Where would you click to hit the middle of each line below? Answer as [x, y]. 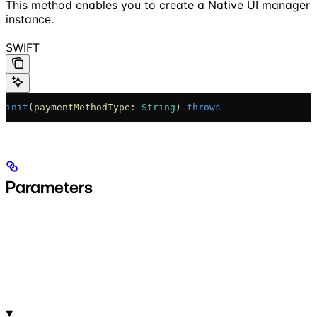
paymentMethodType [82, 107]
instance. [30, 19]
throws [204, 107]
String [158, 107]
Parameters [49, 187]
